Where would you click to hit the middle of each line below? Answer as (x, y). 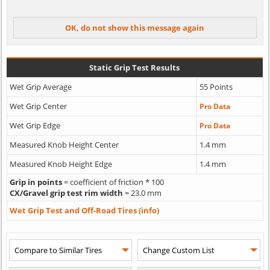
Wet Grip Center (38, 106)
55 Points (216, 86)
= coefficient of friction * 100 (113, 182)
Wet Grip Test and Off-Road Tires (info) (84, 210)
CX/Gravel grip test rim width (66, 193)
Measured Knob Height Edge (61, 164)
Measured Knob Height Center (64, 144)
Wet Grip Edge (35, 125)
